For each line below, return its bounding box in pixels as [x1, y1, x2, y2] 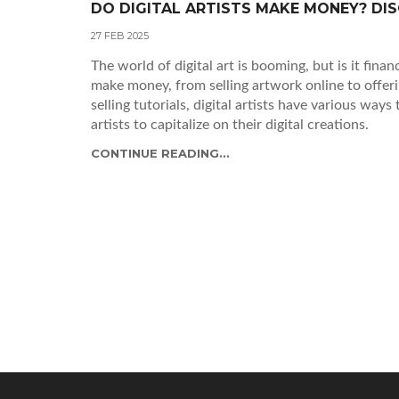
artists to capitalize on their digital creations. [91, 117, 369, 132]
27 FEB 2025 [91, 28, 149, 42]
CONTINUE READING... [91, 145, 230, 160]
